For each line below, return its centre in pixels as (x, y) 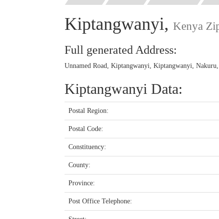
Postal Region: (88, 110)
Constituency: (87, 147)
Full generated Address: (121, 50)
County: (79, 165)
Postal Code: (86, 129)
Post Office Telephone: (100, 201)
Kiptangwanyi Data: (123, 88)
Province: (82, 183)
